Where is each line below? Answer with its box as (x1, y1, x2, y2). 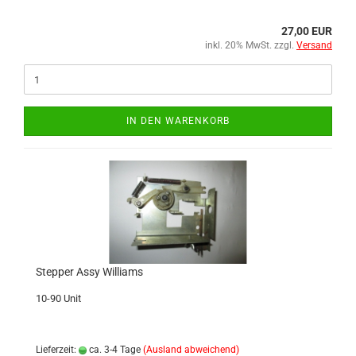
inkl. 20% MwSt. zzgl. (205, 40, 296, 51)
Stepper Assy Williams (36, 265, 143, 278)
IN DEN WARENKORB (126, 115, 230, 126)
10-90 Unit (36, 292, 81, 304)
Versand (296, 40, 332, 51)
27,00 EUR (281, 25, 332, 37)
